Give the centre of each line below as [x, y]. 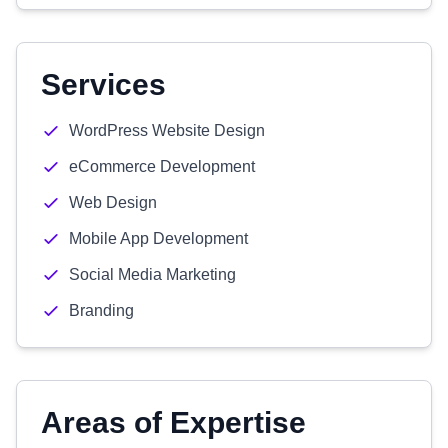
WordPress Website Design [167, 130]
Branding [101, 310]
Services [103, 84]
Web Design [113, 202]
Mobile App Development [158, 238]
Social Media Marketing [152, 274]
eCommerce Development [162, 166]
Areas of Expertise [173, 422]
